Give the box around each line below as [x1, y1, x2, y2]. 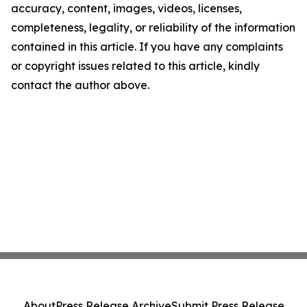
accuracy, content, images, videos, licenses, [11, 1, 242, 16]
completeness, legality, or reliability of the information [11, 21, 295, 35]
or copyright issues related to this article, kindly [11, 59, 260, 73]
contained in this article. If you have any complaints [11, 40, 283, 54]
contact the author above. [11, 78, 149, 93]
